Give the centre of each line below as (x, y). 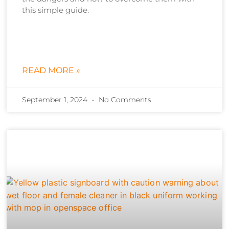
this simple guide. (56, 10)
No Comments (124, 100)
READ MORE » (51, 71)
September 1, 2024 (56, 100)
